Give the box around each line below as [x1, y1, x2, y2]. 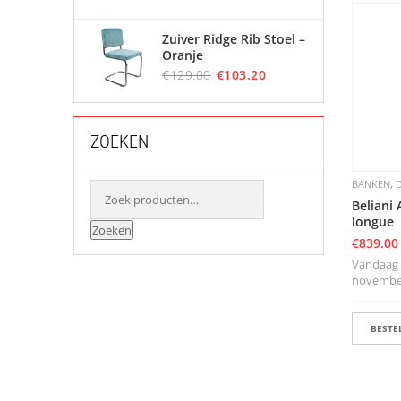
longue [352, 213, 394, 231]
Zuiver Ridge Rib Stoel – [162, 30, 305, 47]
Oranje [162, 47, 203, 64]
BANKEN [352, 177, 390, 192]
